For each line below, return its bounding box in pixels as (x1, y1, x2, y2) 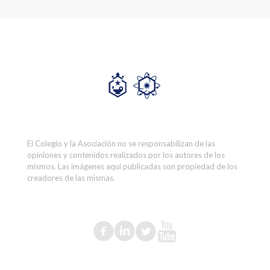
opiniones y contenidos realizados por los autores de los (27, 150, 225, 160)
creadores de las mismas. (27, 173, 115, 183)
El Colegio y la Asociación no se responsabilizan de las (27, 139, 215, 148)
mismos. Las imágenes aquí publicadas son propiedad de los (27, 162, 237, 171)
